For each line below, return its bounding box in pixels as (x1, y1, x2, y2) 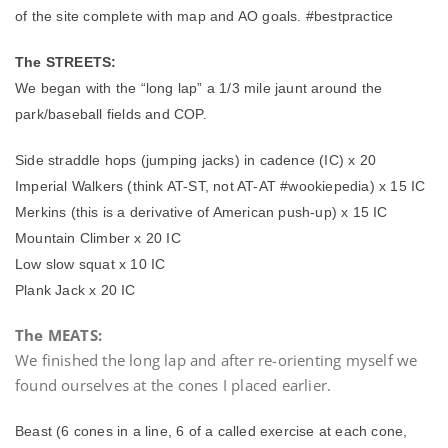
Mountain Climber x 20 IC (15, 230, 181, 246)
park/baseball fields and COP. (15, 106, 207, 122)
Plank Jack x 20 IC (15, 282, 136, 298)
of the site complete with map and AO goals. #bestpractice (15, 8, 394, 24)
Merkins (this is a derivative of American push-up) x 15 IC (15, 204, 388, 220)
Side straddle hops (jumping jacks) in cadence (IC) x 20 (15, 152, 376, 168)
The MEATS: (15, 325, 102, 345)
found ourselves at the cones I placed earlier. (15, 375, 332, 395)
